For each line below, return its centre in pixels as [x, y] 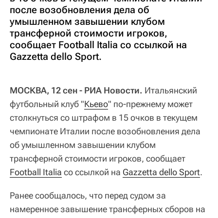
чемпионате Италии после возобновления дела [105, 131]
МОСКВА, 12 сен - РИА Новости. [76, 90]
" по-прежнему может [150, 104]
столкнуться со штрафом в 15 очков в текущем [104, 117]
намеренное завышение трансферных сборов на [108, 209]
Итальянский [170, 90]
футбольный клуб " [47, 104]
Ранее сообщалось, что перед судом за [88, 195]
